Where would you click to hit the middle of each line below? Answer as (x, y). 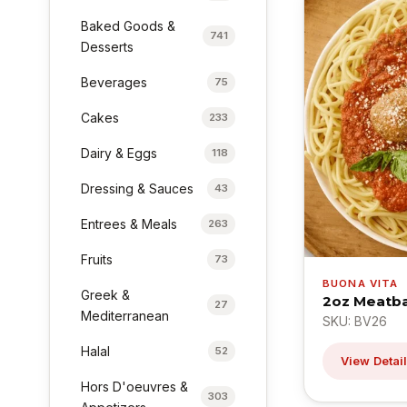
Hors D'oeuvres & (135, 386)
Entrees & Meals (129, 223)
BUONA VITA (361, 283)
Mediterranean (125, 315)
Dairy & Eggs (119, 153)
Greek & (106, 294)
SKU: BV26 (355, 321)
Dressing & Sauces (138, 188)
